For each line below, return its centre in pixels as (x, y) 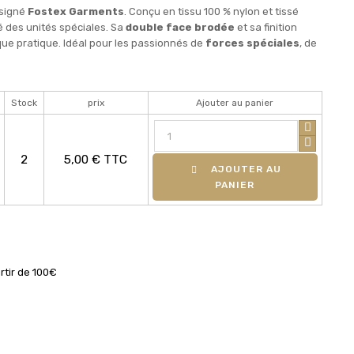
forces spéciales (252, 43)
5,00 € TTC (96, 159)
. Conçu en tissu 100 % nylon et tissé (211, 11)
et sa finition (265, 27)
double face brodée (180, 27)
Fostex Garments (75, 11)
